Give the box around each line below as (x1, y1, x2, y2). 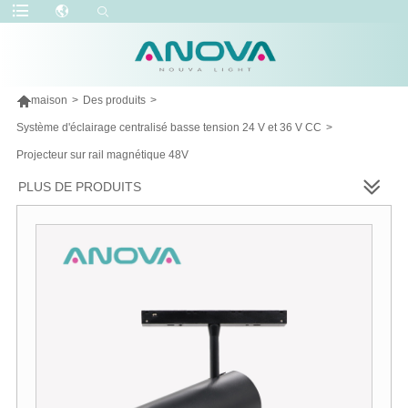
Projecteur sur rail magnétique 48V (15, 148, 189, 161)
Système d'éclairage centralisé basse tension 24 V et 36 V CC (15, 120, 321, 134)
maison (30, 93, 67, 107)
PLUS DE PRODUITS (18, 178, 141, 194)
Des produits (82, 93, 146, 107)
